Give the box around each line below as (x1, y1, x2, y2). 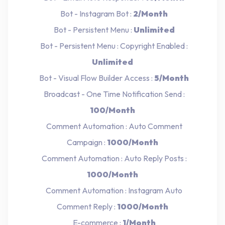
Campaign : (67, 137, 107, 147)
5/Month (154, 72, 189, 83)
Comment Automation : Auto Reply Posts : (38, 153, 187, 163)
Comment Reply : (57, 201, 117, 211)
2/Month (133, 8, 168, 19)
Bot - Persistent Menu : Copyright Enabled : (37, 40, 188, 51)
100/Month (90, 104, 135, 115)
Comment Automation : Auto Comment (43, 121, 182, 131)
